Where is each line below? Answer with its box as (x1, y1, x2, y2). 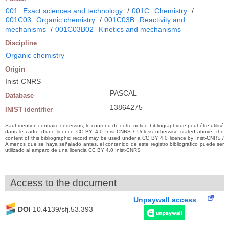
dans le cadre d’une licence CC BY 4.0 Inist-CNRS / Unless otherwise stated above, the (5, 129, 224, 134)
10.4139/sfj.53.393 (33, 204, 93, 213)
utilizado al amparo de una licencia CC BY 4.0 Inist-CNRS (5, 147, 141, 153)
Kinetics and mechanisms (99, 25, 181, 33)
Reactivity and (140, 16, 185, 24)
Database (5, 91, 34, 99)
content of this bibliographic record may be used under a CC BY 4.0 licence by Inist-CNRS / (5, 135, 224, 141)
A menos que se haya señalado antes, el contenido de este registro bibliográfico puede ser (5, 141, 224, 147)
